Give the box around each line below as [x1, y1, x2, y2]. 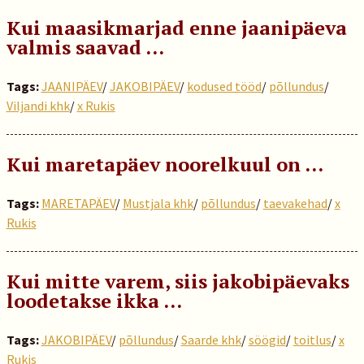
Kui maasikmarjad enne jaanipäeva [6, 15, 347, 41]
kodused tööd [186, 78, 262, 94]
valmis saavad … [6, 34, 164, 60]
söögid [248, 331, 286, 348]
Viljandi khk [6, 97, 70, 114]
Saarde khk [180, 331, 241, 348]
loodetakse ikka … [6, 288, 182, 314]
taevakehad [262, 195, 327, 211]
